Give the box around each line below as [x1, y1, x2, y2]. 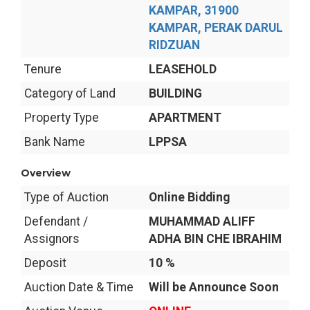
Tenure [24, 62, 62, 76]
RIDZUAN [149, 38, 200, 52]
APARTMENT [149, 111, 221, 125]
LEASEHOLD [149, 62, 217, 76]
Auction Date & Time [24, 280, 134, 294]
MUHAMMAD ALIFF [149, 215, 255, 228]
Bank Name [24, 135, 85, 149]
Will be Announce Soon [149, 280, 279, 294]
